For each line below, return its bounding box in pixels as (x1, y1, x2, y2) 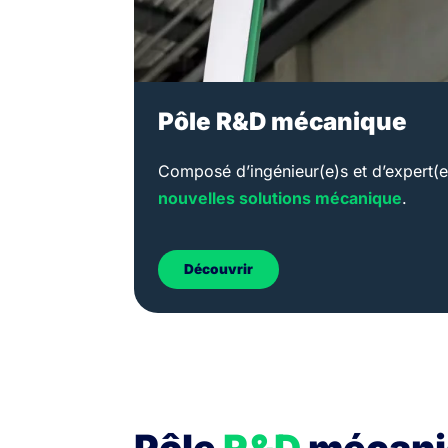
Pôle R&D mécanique (158, 106, 408, 136)
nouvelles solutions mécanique (158, 187, 403, 208)
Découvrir (184, 260, 253, 277)
